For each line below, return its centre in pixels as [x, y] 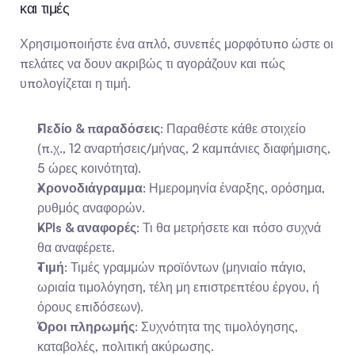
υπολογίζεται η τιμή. [75, 83]
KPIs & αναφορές [87, 227]
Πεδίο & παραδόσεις [99, 128]
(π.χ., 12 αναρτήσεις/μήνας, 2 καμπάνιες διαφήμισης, [184, 148]
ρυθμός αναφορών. [91, 208]
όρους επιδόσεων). [90, 307]
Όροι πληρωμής [86, 326]
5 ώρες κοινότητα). [89, 168]
